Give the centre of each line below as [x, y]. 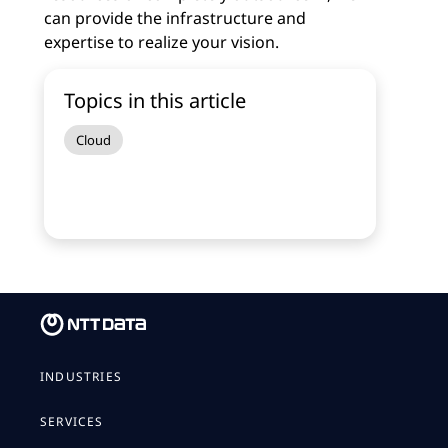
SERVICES [72, 421]
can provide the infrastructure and [175, 18]
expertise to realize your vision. [161, 42]
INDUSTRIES [81, 376]
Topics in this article [155, 100]
